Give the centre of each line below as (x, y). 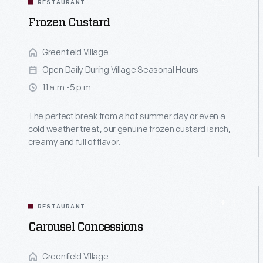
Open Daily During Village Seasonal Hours (120, 70)
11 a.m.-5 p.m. (68, 88)
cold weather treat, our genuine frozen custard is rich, (129, 129)
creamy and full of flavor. (75, 142)
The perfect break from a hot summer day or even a (127, 117)
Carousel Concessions (85, 227)
